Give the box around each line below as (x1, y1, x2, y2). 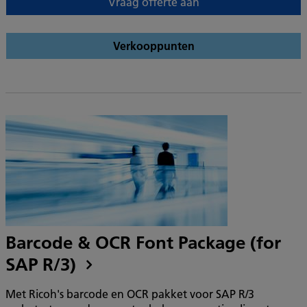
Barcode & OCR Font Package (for (5, 232, 281, 254)
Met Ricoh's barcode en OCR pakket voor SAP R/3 (5, 286, 254, 301)
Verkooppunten (112, 38, 195, 53)
